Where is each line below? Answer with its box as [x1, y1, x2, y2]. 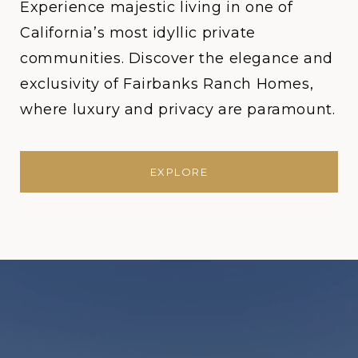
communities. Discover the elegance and [20, 50, 333, 68]
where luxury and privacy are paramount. [20, 101, 336, 119]
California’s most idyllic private [20, 24, 256, 42]
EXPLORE [149, 165, 209, 179]
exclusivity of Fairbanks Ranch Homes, [20, 75, 314, 93]
